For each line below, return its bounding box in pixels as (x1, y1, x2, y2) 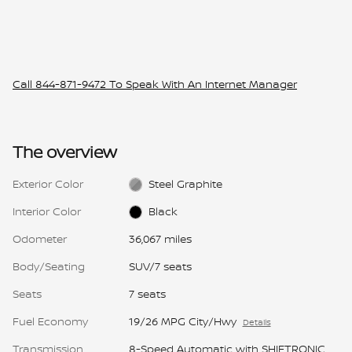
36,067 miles (128, 230, 192, 246)
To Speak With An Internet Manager (106, 75, 297, 91)
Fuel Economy (13, 313, 88, 328)
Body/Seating (13, 258, 85, 273)
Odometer (13, 230, 67, 246)
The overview (13, 140, 116, 163)
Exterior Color (13, 175, 83, 191)
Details (242, 316, 271, 328)
